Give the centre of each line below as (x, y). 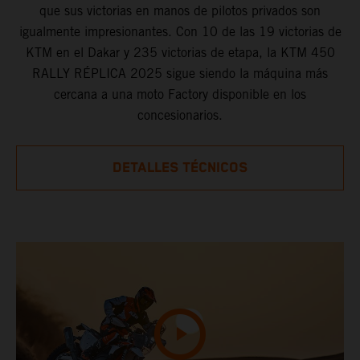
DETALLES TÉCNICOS (180, 168)
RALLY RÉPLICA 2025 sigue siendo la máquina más (180, 74)
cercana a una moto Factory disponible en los (180, 95)
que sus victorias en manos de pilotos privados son (180, 11)
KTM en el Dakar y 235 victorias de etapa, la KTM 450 (180, 53)
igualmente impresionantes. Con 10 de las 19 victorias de (180, 32)
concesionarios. (180, 116)
